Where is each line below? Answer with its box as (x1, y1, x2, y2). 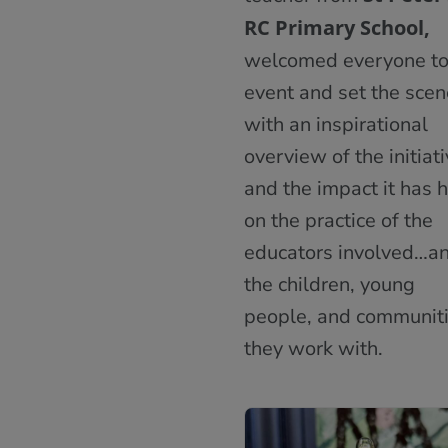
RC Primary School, (244, 14, 430, 42)
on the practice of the (244, 207, 433, 235)
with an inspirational (244, 111, 428, 139)
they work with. (244, 335, 383, 363)
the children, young (244, 271, 415, 299)
